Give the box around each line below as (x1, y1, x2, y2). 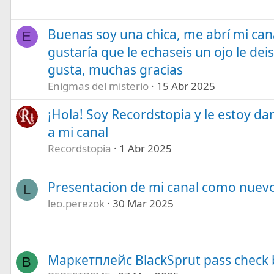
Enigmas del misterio (47, 78, 149, 93)
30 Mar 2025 (112, 196, 174, 210)
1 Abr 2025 (119, 141, 172, 155)
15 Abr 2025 (156, 78, 215, 93)
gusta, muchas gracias (47, 61, 183, 78)
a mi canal (47, 123, 108, 141)
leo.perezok (47, 196, 105, 210)
